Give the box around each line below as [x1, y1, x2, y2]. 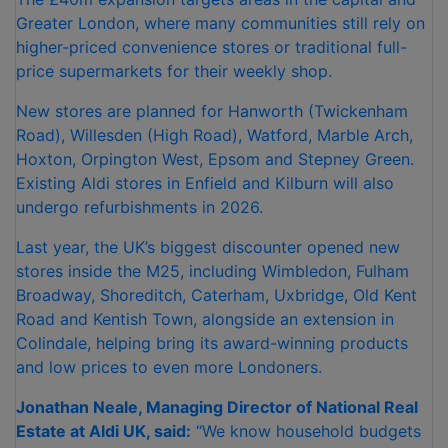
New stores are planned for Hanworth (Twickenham [16, 101, 408, 122]
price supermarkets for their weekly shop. [16, 61, 332, 82]
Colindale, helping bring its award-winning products [16, 333, 408, 354]
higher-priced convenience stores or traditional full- [16, 37, 407, 58]
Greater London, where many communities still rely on [16, 13, 425, 34]
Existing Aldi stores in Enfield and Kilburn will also [16, 173, 394, 194]
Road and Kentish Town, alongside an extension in [16, 309, 394, 330]
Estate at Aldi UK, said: [16, 421, 191, 442]
